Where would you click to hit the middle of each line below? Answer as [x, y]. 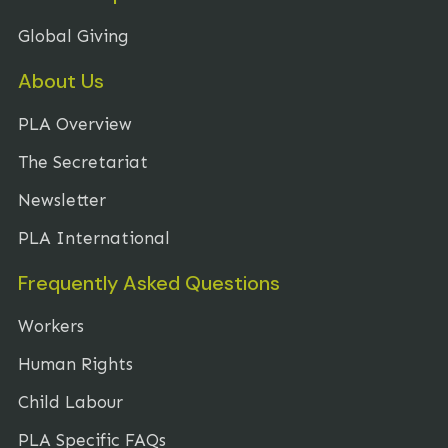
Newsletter [62, 199]
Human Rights [75, 363]
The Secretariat [83, 161]
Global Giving [73, 35]
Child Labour [70, 401]
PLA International [94, 237]
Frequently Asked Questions [149, 282]
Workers [51, 325]
